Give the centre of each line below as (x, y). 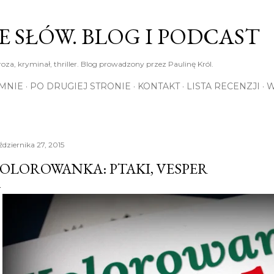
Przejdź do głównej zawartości (137, 15)
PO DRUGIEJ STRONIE (80, 86)
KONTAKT (159, 86)
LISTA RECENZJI (223, 86)
